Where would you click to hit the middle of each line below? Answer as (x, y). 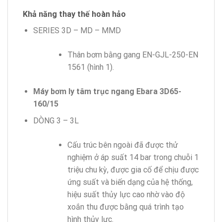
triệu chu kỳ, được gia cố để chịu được (133, 170)
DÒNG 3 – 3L (56, 121)
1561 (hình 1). (90, 67)
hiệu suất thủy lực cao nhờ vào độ (126, 195)
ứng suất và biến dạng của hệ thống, (130, 182)
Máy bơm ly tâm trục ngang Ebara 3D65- (107, 91)
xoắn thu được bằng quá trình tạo (125, 207)
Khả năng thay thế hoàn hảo (74, 14)
